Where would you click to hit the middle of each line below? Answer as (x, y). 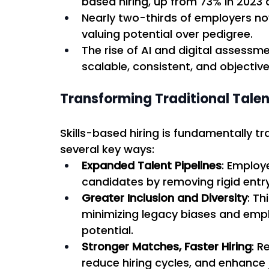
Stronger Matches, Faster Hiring (167, 246)
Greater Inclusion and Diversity (165, 198)
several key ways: (109, 149)
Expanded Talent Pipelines (152, 165)
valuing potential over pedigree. (169, 34)
